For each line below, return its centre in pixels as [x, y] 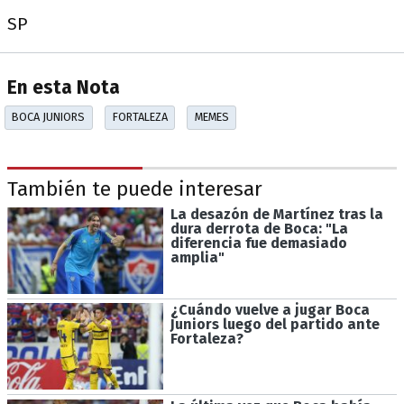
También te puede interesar [135, 189]
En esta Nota [64, 88]
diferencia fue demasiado [258, 243]
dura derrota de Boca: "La [259, 228]
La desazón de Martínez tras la [276, 214]
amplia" [197, 257]
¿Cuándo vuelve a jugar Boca [270, 310]
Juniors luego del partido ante [275, 325]
